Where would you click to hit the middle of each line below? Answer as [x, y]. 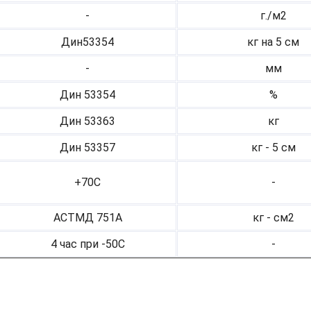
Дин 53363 [87, 121]
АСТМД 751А [87, 218]
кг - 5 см [273, 148]
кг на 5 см [273, 42]
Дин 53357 [87, 148]
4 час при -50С [87, 244]
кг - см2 [273, 218]
